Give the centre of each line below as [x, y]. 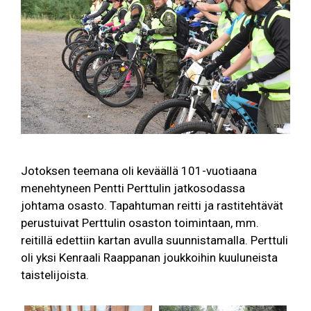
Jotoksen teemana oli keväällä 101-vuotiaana [139, 171]
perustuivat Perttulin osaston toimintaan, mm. [140, 223]
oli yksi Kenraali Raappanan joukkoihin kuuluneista [149, 258]
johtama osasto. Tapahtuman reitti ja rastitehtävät [152, 206]
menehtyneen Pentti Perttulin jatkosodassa [133, 188]
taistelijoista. [55, 275]
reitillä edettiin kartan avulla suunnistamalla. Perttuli [154, 241]
